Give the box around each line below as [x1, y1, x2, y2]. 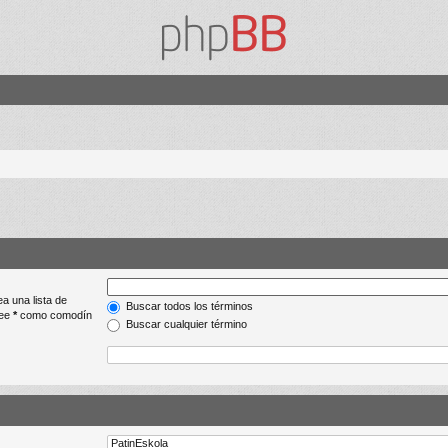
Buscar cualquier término [123, 318, 247, 331]
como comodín [17, 309, 92, 322]
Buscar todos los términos [123, 300, 253, 313]
